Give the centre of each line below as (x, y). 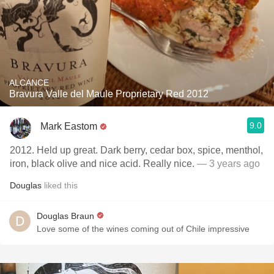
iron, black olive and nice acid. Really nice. (102, 164)
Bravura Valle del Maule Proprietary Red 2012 (109, 94)
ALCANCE (29, 83)
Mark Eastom (69, 126)
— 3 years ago (227, 164)
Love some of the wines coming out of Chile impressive (143, 229)
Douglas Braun (65, 216)
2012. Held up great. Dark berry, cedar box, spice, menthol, (136, 150)
